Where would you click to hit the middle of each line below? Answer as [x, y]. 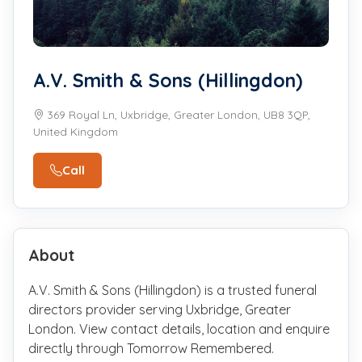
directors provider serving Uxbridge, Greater [160, 309]
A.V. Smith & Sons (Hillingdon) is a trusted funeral [173, 290]
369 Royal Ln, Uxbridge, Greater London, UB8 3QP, [177, 114]
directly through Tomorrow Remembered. [152, 348]
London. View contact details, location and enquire [179, 328]
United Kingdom [76, 131]
